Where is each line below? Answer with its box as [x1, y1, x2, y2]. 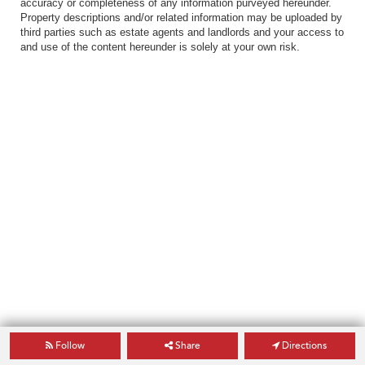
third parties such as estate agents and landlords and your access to [20, 25, 344, 38]
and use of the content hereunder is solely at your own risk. [20, 40, 300, 53]
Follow [53, 339, 86, 352]
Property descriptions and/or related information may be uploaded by [20, 11, 342, 24]
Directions [279, 339, 328, 352]
